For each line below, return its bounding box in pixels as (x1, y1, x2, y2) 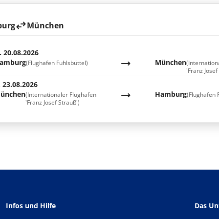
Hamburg (155, 89, 187, 99)
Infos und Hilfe (6, 201, 56, 210)
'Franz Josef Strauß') (25, 98, 80, 107)
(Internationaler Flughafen (25, 90, 96, 99)
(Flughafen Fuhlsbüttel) (25, 59, 88, 67)
